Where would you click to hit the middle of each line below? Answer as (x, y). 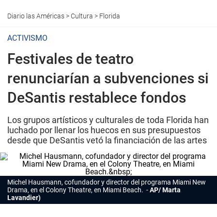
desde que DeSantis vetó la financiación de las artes (107, 140)
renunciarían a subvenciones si (108, 78)
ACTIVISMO (27, 38)
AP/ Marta (165, 190)
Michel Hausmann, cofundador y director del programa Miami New (107, 182)
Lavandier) (24, 198)
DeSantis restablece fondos (97, 98)
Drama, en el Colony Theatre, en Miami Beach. (76, 190)
